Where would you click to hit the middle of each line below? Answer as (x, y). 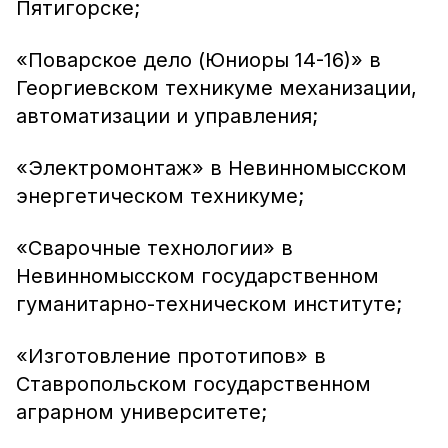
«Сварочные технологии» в (154, 248)
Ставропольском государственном (193, 384)
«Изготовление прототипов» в (171, 356)
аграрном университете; (141, 412)
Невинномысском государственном (197, 276)
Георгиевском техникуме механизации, (216, 88)
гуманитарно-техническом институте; (209, 304)
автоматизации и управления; (167, 116)
